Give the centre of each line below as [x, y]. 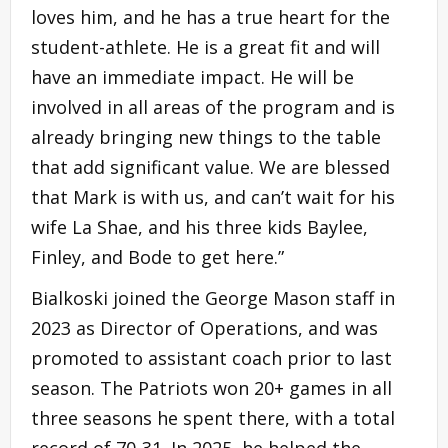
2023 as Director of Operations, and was [204, 327]
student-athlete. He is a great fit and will [205, 46]
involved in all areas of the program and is [213, 106]
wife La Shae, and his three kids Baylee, [199, 226]
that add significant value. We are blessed [210, 166]
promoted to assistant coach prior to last [211, 357]
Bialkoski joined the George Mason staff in [213, 297]
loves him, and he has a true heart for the [210, 16]
